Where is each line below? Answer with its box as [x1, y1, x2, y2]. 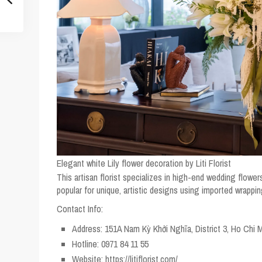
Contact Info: [57, 202, 103, 215]
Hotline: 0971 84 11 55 [72, 237, 149, 250]
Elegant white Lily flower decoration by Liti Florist [57, 156, 231, 170]
